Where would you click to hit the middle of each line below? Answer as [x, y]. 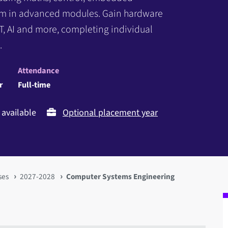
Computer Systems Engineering [121, 176]
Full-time [34, 84]
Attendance [38, 70]
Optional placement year [110, 112]
